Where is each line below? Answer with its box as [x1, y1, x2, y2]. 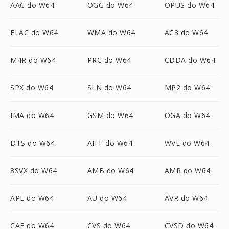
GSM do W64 [87, 110, 133, 120]
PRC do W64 [87, 55, 131, 65]
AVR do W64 [164, 193, 208, 203]
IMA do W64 [10, 110, 54, 120]
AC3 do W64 [164, 28, 208, 37]
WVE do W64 [164, 138, 210, 148]
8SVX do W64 [10, 166, 57, 175]
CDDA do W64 [164, 55, 216, 65]
